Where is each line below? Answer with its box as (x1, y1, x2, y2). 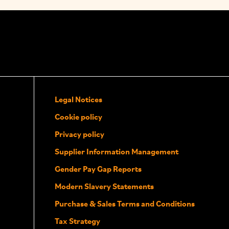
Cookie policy (54, 111, 102, 123)
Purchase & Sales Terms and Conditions (54, 198, 195, 210)
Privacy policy (54, 128, 104, 140)
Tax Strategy (54, 215, 100, 227)
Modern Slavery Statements (54, 180, 154, 192)
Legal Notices (54, 94, 102, 105)
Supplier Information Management (54, 146, 178, 157)
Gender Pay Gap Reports (54, 163, 142, 175)
